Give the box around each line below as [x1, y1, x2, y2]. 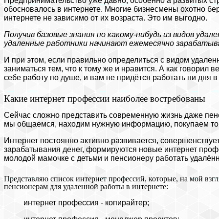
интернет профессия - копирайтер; [23, 198, 149, 207]
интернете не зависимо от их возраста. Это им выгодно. [4, 13, 207, 22]
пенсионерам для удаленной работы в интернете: [4, 182, 168, 191]
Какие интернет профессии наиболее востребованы [4, 93, 205, 104]
